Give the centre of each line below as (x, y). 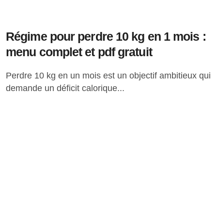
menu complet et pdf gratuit (79, 52)
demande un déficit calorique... (65, 88)
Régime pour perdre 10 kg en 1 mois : (106, 36)
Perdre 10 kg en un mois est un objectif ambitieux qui (9, 76)
